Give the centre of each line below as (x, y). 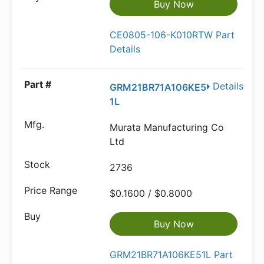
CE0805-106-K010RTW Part (172, 35)
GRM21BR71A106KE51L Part (171, 255)
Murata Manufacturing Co (167, 127)
